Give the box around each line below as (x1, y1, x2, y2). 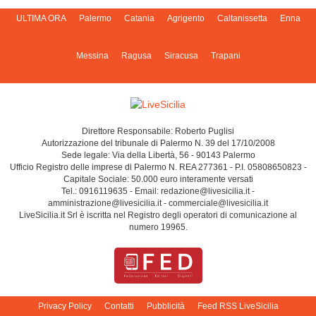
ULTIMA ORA (16, 13, 66, 24)
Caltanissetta (217, 13, 267, 24)
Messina (75, 51, 109, 61)
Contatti (104, 301, 134, 312)
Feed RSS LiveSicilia (197, 301, 279, 312)
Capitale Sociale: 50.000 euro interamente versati (63, 174, 253, 185)
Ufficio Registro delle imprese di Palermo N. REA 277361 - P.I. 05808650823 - (9, 162, 307, 173)
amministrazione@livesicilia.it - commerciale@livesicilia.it (48, 198, 268, 209)
